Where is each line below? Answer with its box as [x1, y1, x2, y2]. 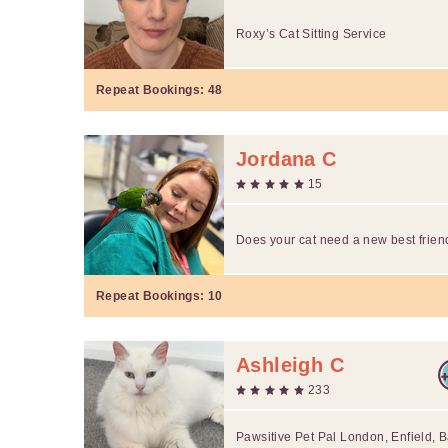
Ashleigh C [236, 353, 344, 376]
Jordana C [236, 147, 337, 170]
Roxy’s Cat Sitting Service [236, 26, 387, 41]
